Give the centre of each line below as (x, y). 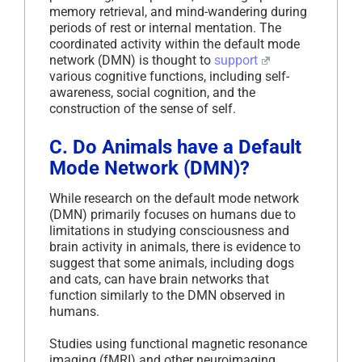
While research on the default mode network (174, 198)
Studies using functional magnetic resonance (178, 343)
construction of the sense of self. (143, 108)
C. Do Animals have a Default (175, 147)
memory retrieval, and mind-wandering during (178, 11)
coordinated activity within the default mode (175, 44)
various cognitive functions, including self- (169, 76)
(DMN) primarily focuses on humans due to (173, 214)
